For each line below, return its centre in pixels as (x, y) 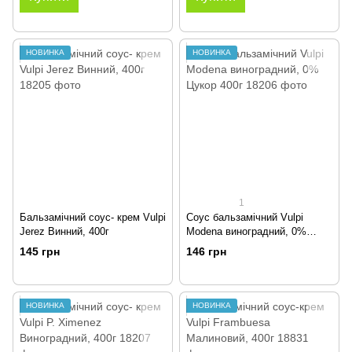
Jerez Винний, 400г (64, 232)
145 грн (40, 251)
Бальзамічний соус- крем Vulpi (93, 218)
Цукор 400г (213, 246)
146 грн (206, 251)
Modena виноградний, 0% (246, 232)
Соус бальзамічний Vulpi (245, 218)
